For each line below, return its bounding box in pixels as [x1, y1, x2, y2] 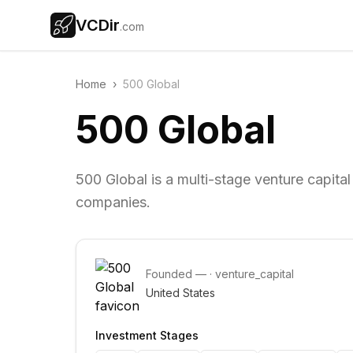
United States [146, 286, 215, 299]
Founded [146, 267, 195, 281]
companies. [76, 194, 150, 210]
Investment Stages [95, 329, 199, 342]
